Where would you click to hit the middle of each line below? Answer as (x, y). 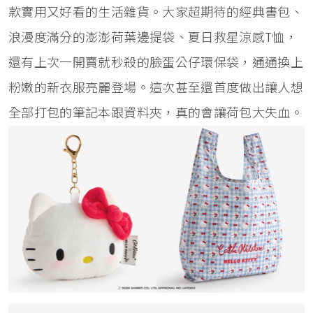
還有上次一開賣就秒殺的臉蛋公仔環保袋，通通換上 (156, 63)
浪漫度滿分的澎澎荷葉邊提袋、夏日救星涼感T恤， (153, 38)
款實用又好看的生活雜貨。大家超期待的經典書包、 (156, 13)
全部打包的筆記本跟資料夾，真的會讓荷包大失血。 (156, 113)
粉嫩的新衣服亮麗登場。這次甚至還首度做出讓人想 (156, 88)
